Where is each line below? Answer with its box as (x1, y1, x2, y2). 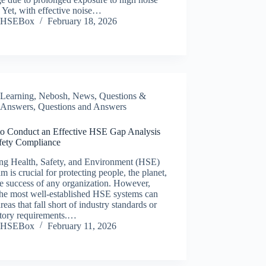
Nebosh (39, 91, 68, 102)
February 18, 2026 (47, 16, 118, 27)
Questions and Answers (38, 102, 127, 112)
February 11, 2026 (47, 220, 117, 231)
